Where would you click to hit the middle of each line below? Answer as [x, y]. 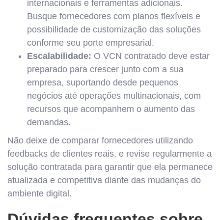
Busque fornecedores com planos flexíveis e [114, 16]
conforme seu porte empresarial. [91, 43]
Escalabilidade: [59, 56]
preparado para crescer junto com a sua [105, 69]
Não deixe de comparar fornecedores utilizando [100, 140]
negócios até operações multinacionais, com [114, 96]
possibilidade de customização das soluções [114, 29]
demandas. [49, 122]
